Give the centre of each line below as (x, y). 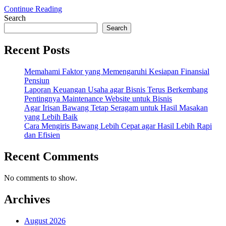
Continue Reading (33, 9)
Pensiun (37, 81)
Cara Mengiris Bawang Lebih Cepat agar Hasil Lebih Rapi (118, 126)
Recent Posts (37, 50)
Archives (27, 199)
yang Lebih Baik (51, 117)
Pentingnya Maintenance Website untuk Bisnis (98, 99)
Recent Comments (51, 157)
